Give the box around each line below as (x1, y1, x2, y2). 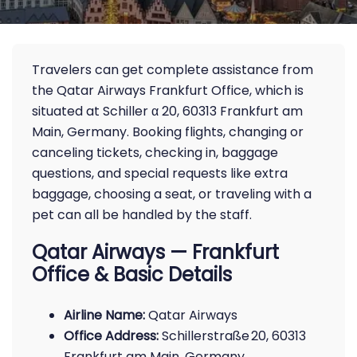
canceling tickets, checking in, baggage (32, 143, 278, 162)
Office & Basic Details (32, 261, 232, 288)
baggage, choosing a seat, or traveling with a (32, 185, 312, 203)
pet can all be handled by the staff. (32, 206, 252, 224)
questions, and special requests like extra (32, 164, 288, 182)
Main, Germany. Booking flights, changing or (32, 123, 304, 141)
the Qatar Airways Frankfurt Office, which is (32, 81, 304, 100)
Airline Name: (64, 306, 145, 324)
